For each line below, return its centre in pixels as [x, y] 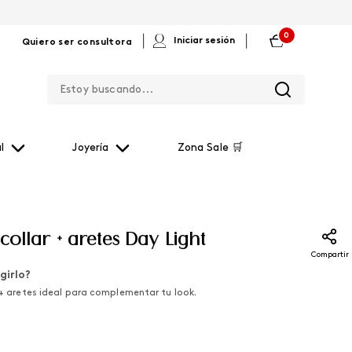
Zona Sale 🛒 [210, 148]
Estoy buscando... [228, 75]
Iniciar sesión [204, 41]
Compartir [330, 255]
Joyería [91, 148]
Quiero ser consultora [77, 42]
